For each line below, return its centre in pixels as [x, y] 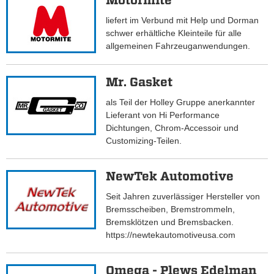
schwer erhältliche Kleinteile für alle [174, 33]
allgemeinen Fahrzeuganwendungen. [178, 46]
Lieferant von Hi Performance [163, 115]
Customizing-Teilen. [144, 141]
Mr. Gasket [139, 82]
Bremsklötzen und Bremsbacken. [170, 222]
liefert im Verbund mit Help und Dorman [183, 20]
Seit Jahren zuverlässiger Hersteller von [183, 197]
